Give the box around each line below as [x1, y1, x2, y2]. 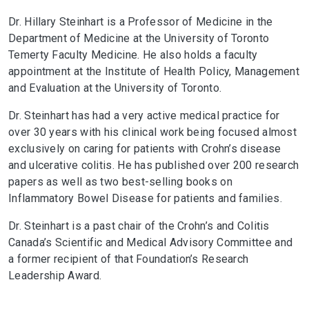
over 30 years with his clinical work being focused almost [8, 126, 297, 139]
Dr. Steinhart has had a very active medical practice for [8, 109, 280, 122]
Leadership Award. [8, 269, 102, 282]
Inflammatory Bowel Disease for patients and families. [8, 192, 282, 205]
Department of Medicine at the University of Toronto [8, 32, 270, 45]
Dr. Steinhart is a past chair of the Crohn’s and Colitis [8, 219, 270, 232]
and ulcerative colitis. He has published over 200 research [8, 159, 299, 172]
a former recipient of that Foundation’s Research [8, 252, 249, 266]
